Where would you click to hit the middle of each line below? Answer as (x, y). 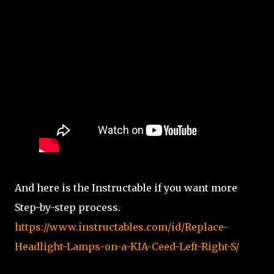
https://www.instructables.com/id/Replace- (121, 227)
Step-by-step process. (68, 207)
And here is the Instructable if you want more (126, 188)
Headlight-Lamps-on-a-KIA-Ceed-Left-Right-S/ (127, 246)
